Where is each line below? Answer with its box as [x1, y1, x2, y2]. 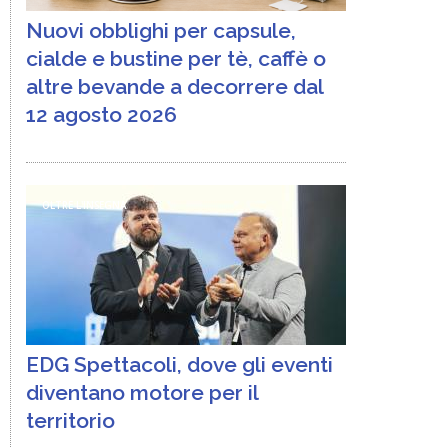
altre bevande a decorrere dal [26, 74, 323, 99]
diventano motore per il [26, 380, 258, 405]
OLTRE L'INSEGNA [42, 199, 127, 213]
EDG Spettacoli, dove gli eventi [26, 352, 333, 377]
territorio [26, 408, 115, 433]
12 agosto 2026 [26, 102, 177, 127]
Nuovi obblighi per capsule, [26, 18, 296, 43]
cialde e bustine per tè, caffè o [26, 46, 326, 71]
